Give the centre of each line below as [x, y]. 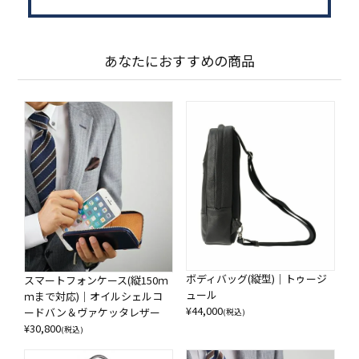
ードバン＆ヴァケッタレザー [93, 313]
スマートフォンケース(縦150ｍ [97, 280]
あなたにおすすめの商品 [179, 61]
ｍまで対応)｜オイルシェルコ [94, 296]
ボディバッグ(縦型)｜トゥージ [256, 279]
